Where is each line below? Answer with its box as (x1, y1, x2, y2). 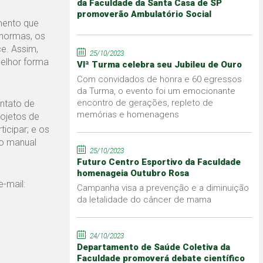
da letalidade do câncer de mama (76, 194, 211, 205)
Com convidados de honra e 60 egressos (76, 73, 242, 85)
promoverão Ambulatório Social (76, 8, 211, 19)
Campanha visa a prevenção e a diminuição (76, 182, 249, 193)
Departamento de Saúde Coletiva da (76, 241, 230, 252)
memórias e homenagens (76, 109, 179, 120)
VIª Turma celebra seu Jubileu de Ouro (76, 59, 242, 70)
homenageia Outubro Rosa (76, 167, 189, 178)
